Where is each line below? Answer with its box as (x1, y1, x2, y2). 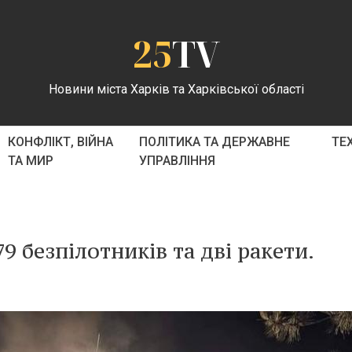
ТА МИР (7, 153, 53, 168)
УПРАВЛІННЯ (139, 153, 216, 168)
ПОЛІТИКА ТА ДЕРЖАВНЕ (139, 134, 291, 149)
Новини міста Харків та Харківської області (48, 81, 304, 97)
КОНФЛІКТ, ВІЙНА (7, 134, 113, 149)
